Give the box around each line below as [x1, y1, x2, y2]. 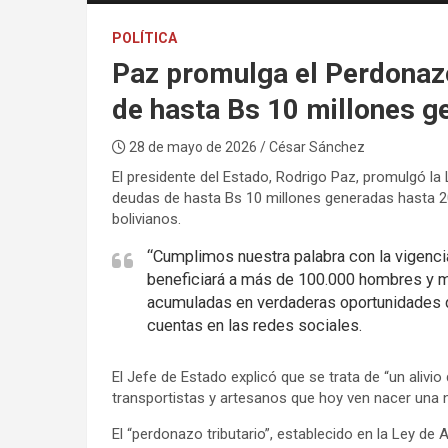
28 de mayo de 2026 [125, 138, 260, 155]
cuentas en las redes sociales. [146, 315, 362, 335]
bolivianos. [111, 209, 181, 228]
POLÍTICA [111, 29, 177, 46]
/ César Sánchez [259, 138, 365, 155]
